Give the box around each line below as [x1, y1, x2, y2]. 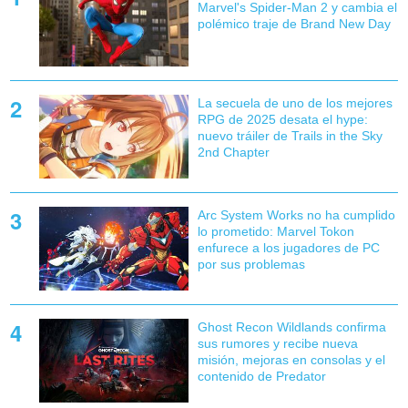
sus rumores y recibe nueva [197, 336, 358, 352]
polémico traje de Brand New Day [197, 15, 391, 31]
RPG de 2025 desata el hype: [197, 111, 368, 127]
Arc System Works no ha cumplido [197, 208, 395, 222]
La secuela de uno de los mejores [197, 95, 393, 110]
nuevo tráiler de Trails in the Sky [197, 127, 382, 143]
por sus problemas [197, 257, 305, 271]
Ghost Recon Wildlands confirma [197, 320, 386, 335]
